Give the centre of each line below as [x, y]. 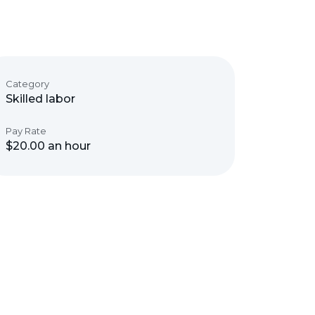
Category [27, 84]
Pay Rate [26, 131]
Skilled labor [40, 99]
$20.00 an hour [48, 146]
